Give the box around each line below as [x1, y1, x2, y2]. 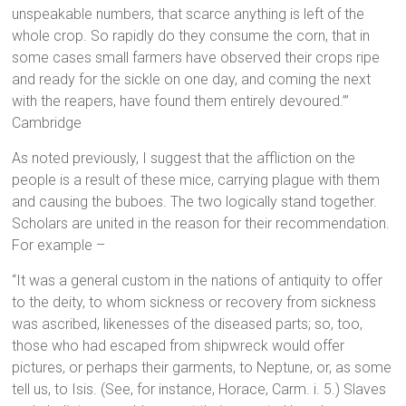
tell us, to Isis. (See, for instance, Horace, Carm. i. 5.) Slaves [12, 381, 387, 399]
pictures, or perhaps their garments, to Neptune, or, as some [12, 359, 392, 377]
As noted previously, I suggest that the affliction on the [12, 150, 356, 168]
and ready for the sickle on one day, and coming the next [12, 71, 372, 89]
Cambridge [12, 114, 82, 132]
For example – [12, 237, 106, 255]
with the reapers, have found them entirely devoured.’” [12, 92, 350, 111]
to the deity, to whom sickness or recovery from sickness [12, 294, 377, 312]
